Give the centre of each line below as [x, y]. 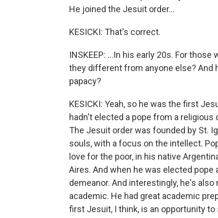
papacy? [85, 81]
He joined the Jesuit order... [122, 9]
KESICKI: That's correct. [115, 32]
